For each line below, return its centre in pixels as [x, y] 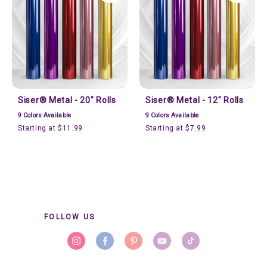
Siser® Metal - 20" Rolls [67, 100]
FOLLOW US [70, 217]
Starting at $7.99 [176, 128]
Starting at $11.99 [50, 128]
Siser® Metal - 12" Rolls [195, 100]
